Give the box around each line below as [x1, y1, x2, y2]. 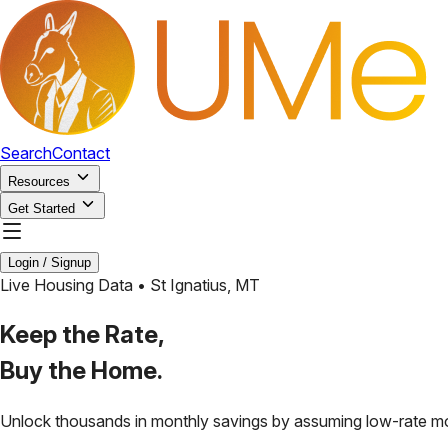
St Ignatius [150, 275, 227, 295]
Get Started [8, 201, 75, 216]
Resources [8, 174, 70, 189]
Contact [52, 143, 110, 163]
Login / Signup [8, 255, 91, 270]
